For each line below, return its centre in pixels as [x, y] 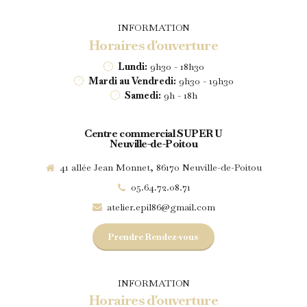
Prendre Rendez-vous [153, 237]
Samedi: [143, 95]
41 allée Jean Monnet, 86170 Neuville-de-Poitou [161, 168]
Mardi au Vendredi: [132, 81]
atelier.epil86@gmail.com [161, 207]
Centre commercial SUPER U [153, 133]
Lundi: [132, 66]
